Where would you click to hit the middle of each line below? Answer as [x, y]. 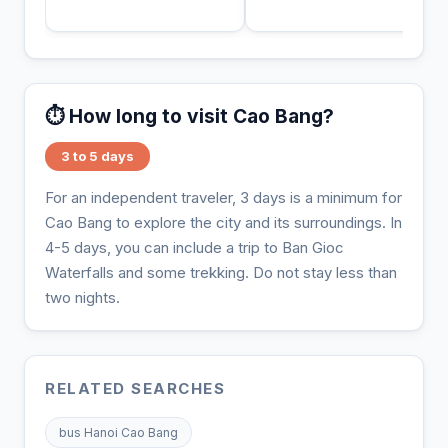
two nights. [82, 297]
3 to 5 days [97, 155]
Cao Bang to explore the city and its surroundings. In [223, 222]
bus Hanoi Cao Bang [118, 432]
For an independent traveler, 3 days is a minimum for [223, 197]
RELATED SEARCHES [135, 388]
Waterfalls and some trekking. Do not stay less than [221, 272]
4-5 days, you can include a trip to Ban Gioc [194, 247]
